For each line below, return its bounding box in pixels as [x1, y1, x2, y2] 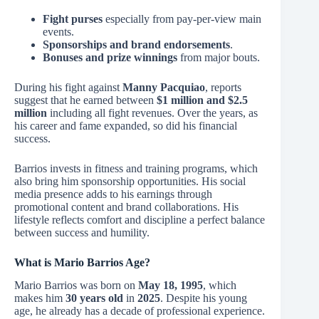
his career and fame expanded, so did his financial [14, 119, 237, 132]
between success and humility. [14, 226, 150, 239]
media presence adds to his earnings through [14, 187, 212, 200]
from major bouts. [177, 51, 260, 63]
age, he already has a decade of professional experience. [14, 305, 265, 318]
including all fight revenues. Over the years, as [47, 106, 258, 119]
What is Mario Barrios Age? [14, 256, 150, 268]
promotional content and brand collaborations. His [14, 200, 239, 213]
